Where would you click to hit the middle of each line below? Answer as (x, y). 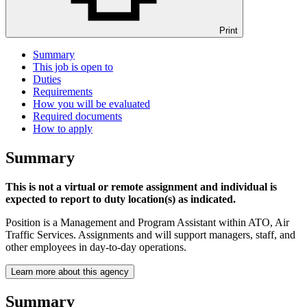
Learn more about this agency (70, 271)
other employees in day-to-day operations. (96, 247)
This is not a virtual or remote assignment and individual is (141, 186)
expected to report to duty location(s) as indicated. (121, 199)
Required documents (77, 116)
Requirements (63, 92)
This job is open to (73, 67)
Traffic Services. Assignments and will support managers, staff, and (150, 234)
